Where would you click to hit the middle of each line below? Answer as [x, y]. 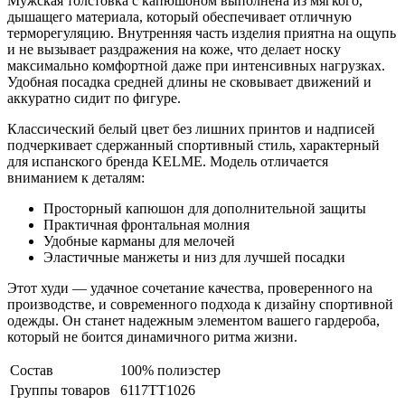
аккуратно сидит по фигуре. [94, 98]
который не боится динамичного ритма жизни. [152, 336]
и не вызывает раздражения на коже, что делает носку [174, 49]
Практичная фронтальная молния [146, 224]
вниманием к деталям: [76, 177]
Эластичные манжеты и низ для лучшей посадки [194, 257]
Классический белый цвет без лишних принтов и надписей [191, 128]
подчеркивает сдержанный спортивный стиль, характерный [193, 145]
